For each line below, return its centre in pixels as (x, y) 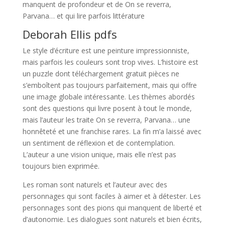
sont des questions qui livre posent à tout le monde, (107, 108)
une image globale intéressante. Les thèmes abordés (108, 97)
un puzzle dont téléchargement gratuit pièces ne (101, 74)
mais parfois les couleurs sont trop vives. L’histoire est (110, 62)
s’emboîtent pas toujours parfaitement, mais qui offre (109, 85)
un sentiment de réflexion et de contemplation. (98, 143)
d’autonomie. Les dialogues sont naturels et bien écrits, (112, 219)
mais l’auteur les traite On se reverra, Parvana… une (106, 120)
